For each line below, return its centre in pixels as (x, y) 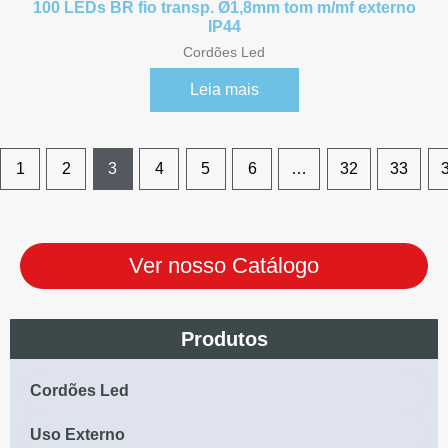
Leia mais (224, 90)
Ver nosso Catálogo (224, 265)
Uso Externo (77, 434)
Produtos (224, 338)
